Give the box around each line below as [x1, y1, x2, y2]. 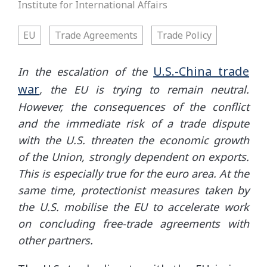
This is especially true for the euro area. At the [18, 166, 249, 181]
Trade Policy [157, 29, 212, 42]
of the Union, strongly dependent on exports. [18, 150, 249, 164]
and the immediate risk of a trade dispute [18, 116, 249, 131]
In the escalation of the [18, 64, 154, 79]
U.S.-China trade [153, 63, 250, 79]
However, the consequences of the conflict [18, 100, 249, 114]
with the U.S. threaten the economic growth [18, 133, 249, 147]
